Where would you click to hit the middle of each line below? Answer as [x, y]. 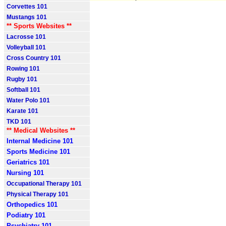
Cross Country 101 [34, 58]
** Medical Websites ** [41, 130]
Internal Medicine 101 [40, 141]
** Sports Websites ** [39, 26]
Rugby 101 [22, 79]
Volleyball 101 [26, 47]
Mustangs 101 [27, 17]
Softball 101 [23, 90]
